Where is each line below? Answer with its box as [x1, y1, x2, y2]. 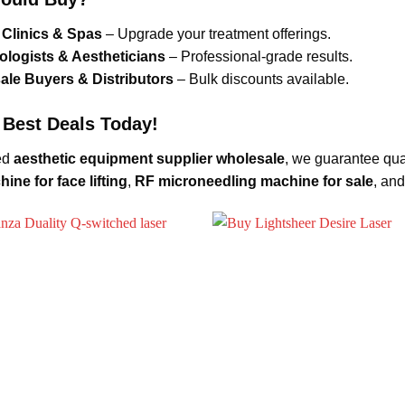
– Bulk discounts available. [173, 71, 349, 88]
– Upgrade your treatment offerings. [101, 26, 331, 42]
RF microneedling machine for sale [134, 174, 373, 190]
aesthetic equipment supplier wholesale [13, 151, 285, 167]
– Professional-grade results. [165, 49, 353, 65]
